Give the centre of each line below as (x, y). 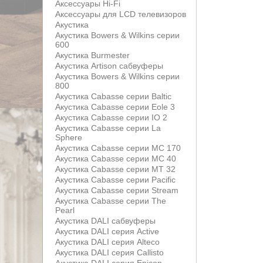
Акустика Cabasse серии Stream (117, 190)
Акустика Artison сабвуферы (109, 66)
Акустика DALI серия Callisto (109, 252)
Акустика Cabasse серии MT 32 (115, 169)
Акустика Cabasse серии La (108, 128)
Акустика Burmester (92, 55)
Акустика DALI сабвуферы (105, 221)
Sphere (69, 137)
